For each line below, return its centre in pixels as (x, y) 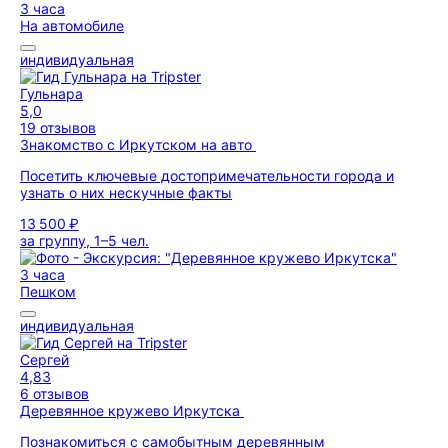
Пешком (48, 291)
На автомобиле (72, 25)
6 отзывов (54, 393)
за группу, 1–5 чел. (84, 240)
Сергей (44, 359)
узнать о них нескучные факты (126, 192)
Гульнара (51, 93)
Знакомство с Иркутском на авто (138, 144)
